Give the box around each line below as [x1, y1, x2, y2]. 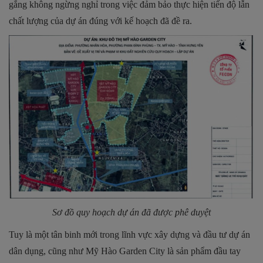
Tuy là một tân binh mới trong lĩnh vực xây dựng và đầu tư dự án [9, 230, 250, 240]
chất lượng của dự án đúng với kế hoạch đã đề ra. [9, 15, 192, 26]
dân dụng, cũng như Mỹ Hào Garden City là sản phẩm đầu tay [9, 246, 241, 257]
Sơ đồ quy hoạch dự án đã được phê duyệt [52, 207, 211, 218]
